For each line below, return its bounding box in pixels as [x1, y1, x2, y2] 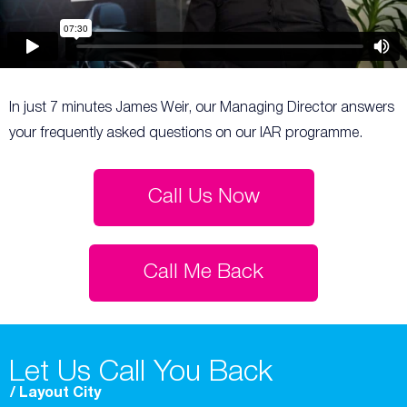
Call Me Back [144, 263, 263, 282]
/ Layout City [10, 387, 101, 400]
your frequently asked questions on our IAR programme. [9, 127, 362, 140]
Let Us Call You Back [9, 360, 273, 386]
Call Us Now [147, 188, 260, 206]
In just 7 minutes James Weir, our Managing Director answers [9, 102, 394, 114]
